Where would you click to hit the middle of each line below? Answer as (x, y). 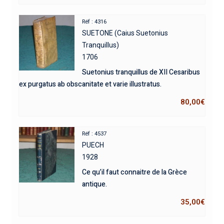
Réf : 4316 (94, 21)
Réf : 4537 (94, 133)
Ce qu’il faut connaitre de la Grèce (135, 172)
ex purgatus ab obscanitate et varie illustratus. (90, 84)
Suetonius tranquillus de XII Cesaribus (141, 72)
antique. (95, 184)
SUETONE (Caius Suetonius (125, 33)
